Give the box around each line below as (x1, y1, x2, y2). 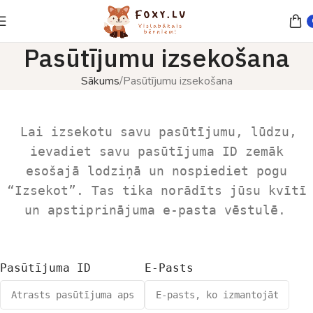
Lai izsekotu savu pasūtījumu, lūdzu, (20, 125, 297, 139)
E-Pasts (145, 261, 194, 275)
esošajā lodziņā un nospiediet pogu (26, 164, 287, 178)
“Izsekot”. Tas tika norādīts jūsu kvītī (6, 184, 307, 198)
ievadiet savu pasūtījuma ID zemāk (29, 145, 284, 159)
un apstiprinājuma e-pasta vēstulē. (24, 203, 286, 217)
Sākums (80, 73, 119, 89)
